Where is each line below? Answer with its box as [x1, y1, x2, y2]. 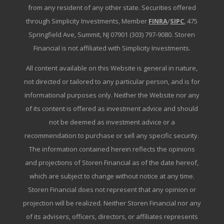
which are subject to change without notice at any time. [29, 171, 194, 181]
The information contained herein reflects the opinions [28, 144, 195, 154]
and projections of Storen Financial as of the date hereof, [25, 158, 199, 167]
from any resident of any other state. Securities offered [27, 3, 196, 12]
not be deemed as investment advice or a [48, 117, 175, 127]
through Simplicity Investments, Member [26, 16, 149, 26]
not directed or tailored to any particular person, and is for [23, 77, 200, 86]
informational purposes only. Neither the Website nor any [24, 90, 199, 100]
